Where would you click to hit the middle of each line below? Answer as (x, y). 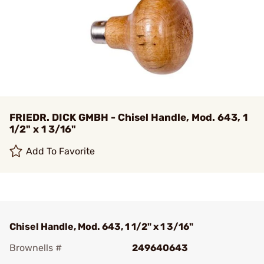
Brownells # (36, 248)
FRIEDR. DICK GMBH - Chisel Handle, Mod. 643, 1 (128, 117)
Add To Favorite (61, 151)
